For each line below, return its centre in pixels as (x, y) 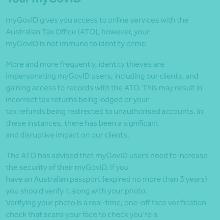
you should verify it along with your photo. (77, 191)
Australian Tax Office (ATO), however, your (78, 32)
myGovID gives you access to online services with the (97, 20)
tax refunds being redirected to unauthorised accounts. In (105, 111)
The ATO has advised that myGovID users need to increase (107, 156)
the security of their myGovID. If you (67, 167)
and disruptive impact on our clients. (68, 135)
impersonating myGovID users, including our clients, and (102, 76)
